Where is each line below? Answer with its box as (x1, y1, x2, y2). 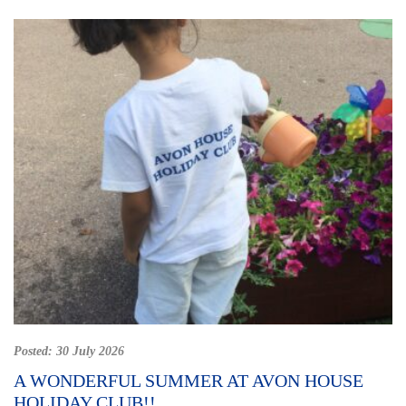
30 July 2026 (56, 344, 124, 359)
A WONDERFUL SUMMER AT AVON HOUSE (14, 371, 363, 391)
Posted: (14, 344, 56, 359)
